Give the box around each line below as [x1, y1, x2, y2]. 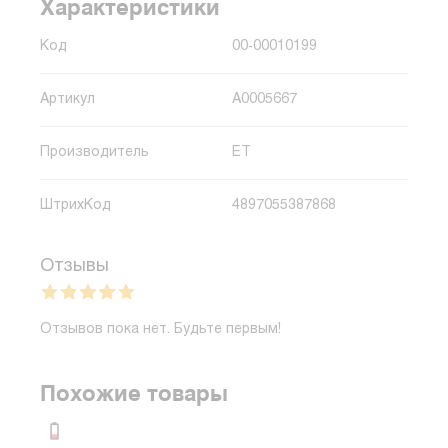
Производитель [40, 146, 149, 159]
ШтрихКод [40, 199, 111, 212]
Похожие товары [40, 380, 228, 406]
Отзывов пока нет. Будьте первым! [40, 323, 281, 336]
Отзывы [40, 258, 109, 275]
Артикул [40, 93, 95, 106]
